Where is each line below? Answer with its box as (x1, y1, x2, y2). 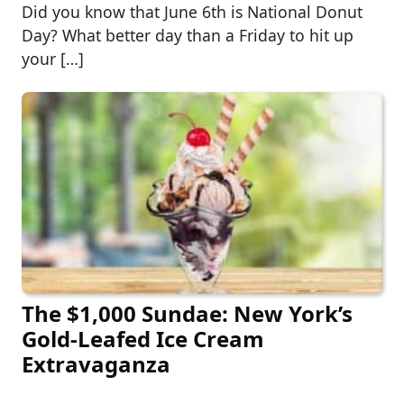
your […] (22, 48, 84, 70)
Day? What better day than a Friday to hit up (22, 24, 353, 47)
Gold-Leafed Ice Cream (22, 324, 264, 354)
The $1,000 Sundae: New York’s (22, 298, 353, 329)
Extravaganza (22, 349, 170, 380)
